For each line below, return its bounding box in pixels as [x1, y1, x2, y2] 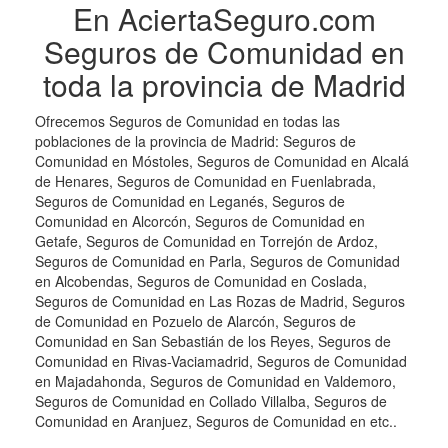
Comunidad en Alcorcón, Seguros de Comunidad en [35, 211, 365, 232]
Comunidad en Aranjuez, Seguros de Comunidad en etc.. [35, 411, 397, 432]
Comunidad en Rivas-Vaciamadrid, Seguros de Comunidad [35, 351, 407, 372]
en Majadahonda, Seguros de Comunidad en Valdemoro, [35, 371, 396, 392]
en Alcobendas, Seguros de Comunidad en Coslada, [35, 271, 367, 292]
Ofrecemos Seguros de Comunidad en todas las [35, 111, 340, 132]
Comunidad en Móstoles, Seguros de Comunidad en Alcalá [35, 151, 409, 172]
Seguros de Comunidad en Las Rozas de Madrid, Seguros [35, 291, 405, 312]
